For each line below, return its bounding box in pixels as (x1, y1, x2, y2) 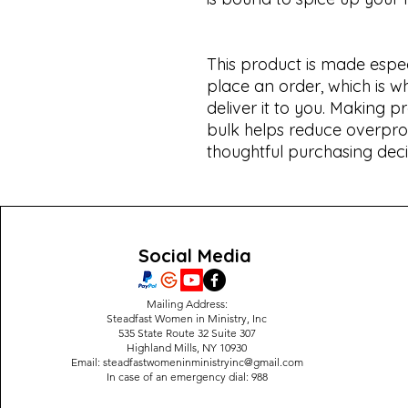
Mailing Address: (146, 297, 228, 311)
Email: (70, 355, 103, 369)
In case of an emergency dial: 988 (106, 370, 268, 383)
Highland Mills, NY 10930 (127, 341, 248, 354)
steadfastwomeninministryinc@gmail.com (102, 355, 303, 369)
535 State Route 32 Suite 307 (117, 326, 256, 340)
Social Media (138, 244, 251, 267)
